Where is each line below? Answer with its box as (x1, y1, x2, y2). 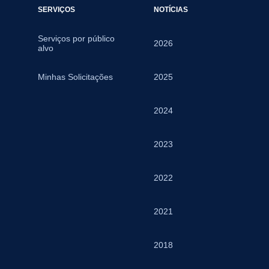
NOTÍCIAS (153, 5, 188, 14)
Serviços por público (37, 34, 115, 44)
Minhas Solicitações (37, 72, 113, 82)
